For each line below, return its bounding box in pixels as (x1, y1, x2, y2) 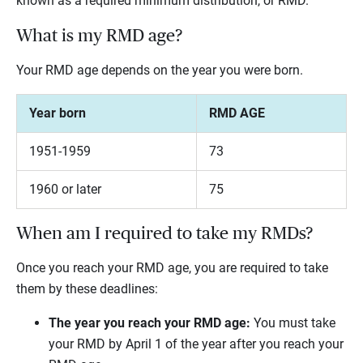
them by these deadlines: (16, 281, 161, 297)
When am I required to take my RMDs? (16, 224, 313, 243)
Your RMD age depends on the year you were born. (16, 62, 303, 79)
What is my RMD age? (16, 27, 182, 45)
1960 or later (29, 181, 101, 198)
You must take (254, 315, 335, 331)
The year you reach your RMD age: (49, 315, 254, 331)
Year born (29, 105, 86, 122)
